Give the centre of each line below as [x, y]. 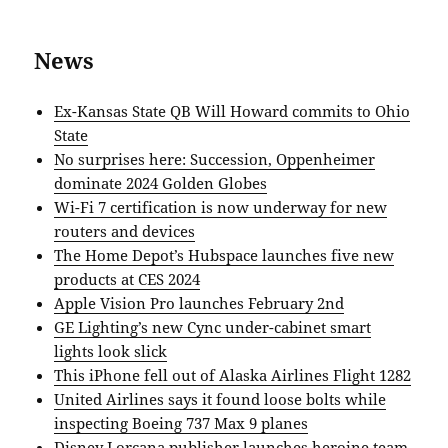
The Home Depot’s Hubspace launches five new [224, 254]
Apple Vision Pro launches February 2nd [199, 302]
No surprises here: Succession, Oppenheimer [215, 158]
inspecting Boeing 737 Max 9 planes [181, 422]
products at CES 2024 [127, 278]
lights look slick [111, 350]
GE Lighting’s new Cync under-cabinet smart [213, 326]
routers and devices [125, 230]
